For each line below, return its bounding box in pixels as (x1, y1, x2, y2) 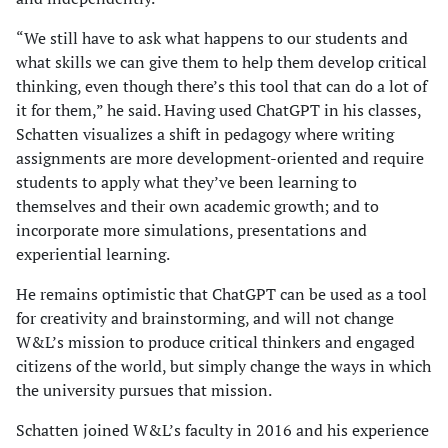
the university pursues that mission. (16, 379, 272, 402)
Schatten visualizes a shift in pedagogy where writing (16, 123, 394, 146)
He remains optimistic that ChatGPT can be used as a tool (16, 283, 427, 306)
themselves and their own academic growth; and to (16, 195, 379, 218)
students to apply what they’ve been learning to (16, 171, 357, 194)
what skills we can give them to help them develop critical (16, 51, 427, 74)
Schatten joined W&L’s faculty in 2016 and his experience (16, 419, 429, 442)
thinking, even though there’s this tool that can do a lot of (16, 75, 427, 98)
